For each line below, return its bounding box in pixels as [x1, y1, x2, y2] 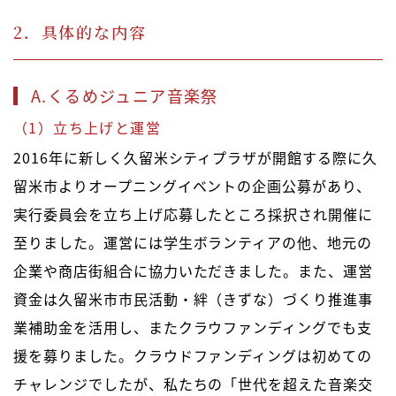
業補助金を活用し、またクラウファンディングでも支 [13, 316, 373, 339]
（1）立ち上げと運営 [13, 117, 161, 139]
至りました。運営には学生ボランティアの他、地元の [13, 232, 373, 254]
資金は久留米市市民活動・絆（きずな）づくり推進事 [13, 288, 374, 310]
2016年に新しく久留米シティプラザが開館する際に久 [13, 147, 377, 169]
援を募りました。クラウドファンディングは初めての [13, 345, 373, 367]
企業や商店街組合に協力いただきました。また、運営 [13, 260, 374, 282]
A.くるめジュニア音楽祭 [31, 84, 218, 108]
